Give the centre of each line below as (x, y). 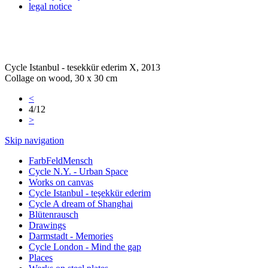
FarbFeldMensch (61, 160)
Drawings (47, 225)
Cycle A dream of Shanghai (81, 203)
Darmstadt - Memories (71, 236)
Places (41, 257)
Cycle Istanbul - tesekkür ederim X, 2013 (83, 67)
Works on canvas (61, 182)
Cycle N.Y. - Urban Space (78, 171)
